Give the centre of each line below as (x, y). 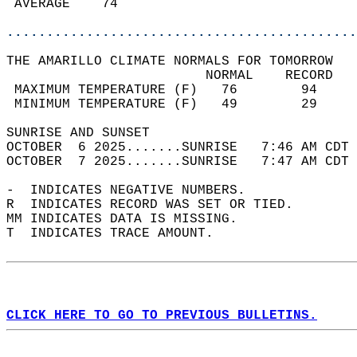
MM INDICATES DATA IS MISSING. (130, 219)
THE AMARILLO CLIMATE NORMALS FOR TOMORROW (178, 61)
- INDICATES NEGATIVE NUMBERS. (134, 190)
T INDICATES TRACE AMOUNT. (118, 233)
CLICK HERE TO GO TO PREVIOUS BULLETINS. (162, 316)
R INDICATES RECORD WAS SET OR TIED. (158, 205)
